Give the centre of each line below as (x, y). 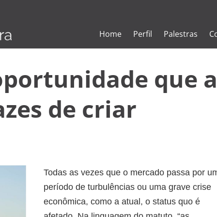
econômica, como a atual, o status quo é (122, 201)
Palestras (181, 34)
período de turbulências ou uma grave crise (127, 187)
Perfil (143, 34)
